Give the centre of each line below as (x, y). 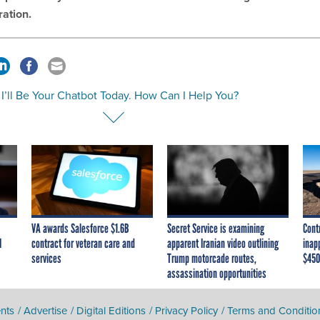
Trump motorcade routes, (212, 259)
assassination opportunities (217, 274)
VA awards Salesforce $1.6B (80, 229)
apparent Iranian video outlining (223, 244)
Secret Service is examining (216, 229)
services (46, 259)
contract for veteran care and (83, 244)
